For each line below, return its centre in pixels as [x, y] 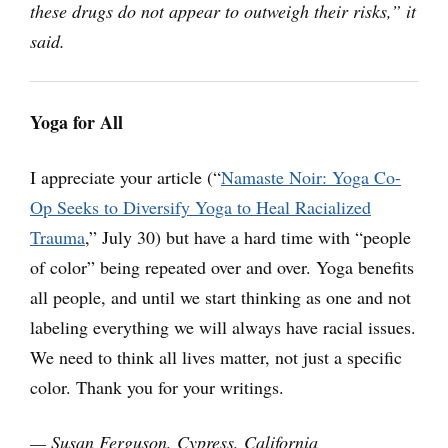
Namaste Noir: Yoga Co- [311, 177]
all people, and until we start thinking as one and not [220, 297]
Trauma [57, 237]
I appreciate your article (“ [125, 177]
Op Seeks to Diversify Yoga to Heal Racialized [200, 207]
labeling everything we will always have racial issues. [223, 327]
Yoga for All [76, 122]
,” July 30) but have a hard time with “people [248, 237]
